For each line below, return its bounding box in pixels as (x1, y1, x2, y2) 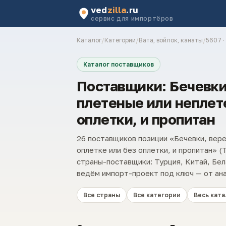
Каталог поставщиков (83, 61, 154, 68)
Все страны (83, 191, 120, 199)
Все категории (133, 191, 181, 199)
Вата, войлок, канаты (139, 36, 203, 44)
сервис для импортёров (91, 15, 174, 22)
